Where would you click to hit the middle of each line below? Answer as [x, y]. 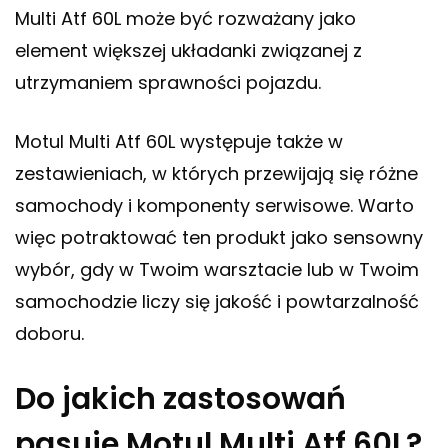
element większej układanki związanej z [188, 51]
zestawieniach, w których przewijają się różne [216, 174]
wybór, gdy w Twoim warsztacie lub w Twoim [217, 270]
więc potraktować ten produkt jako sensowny [219, 238]
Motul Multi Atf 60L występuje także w [179, 142]
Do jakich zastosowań [180, 399]
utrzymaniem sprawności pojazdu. [168, 83]
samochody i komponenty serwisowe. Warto [214, 206]
